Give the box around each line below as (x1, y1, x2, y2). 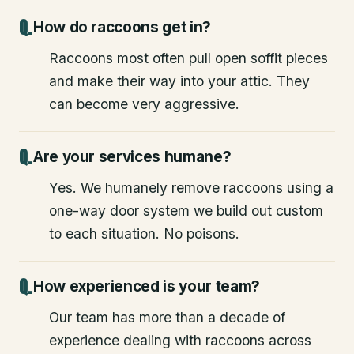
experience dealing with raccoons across (49, 331, 311, 348)
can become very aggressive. (49, 95, 239, 112)
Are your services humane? (32, 147, 232, 166)
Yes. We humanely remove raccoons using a (49, 179, 333, 196)
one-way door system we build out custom (49, 201, 323, 219)
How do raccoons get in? (32, 17, 212, 36)
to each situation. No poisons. (49, 224, 239, 242)
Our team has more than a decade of (49, 308, 285, 326)
